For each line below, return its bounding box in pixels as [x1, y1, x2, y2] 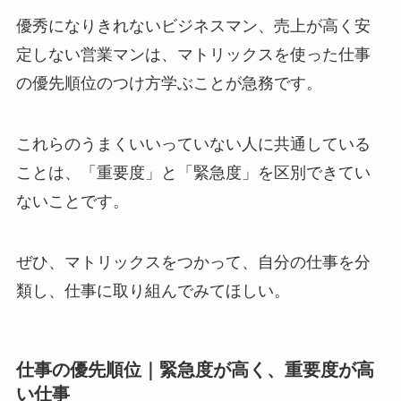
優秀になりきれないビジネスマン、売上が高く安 [15, 17, 371, 36]
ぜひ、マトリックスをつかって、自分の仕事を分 [15, 252, 371, 271]
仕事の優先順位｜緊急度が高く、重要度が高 [15, 359, 374, 380]
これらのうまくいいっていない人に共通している [15, 134, 371, 153]
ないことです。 [15, 192, 129, 210]
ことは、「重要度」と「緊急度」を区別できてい [15, 163, 371, 182]
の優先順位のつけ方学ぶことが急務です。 [15, 74, 322, 93]
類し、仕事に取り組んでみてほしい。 [15, 281, 290, 300]
